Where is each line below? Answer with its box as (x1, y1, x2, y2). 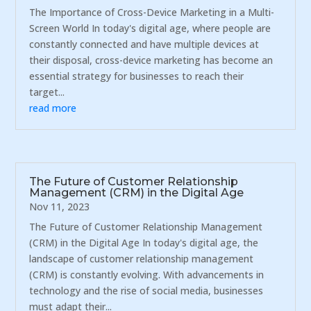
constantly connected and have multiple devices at (29, 37, 260, 51)
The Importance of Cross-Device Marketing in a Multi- (29, 6, 275, 19)
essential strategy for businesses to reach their (29, 69, 244, 83)
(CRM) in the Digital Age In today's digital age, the (29, 235, 259, 249)
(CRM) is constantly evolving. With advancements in (29, 267, 264, 281)
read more (29, 101, 77, 115)
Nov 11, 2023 (29, 199, 90, 213)
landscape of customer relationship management (29, 251, 254, 265)
